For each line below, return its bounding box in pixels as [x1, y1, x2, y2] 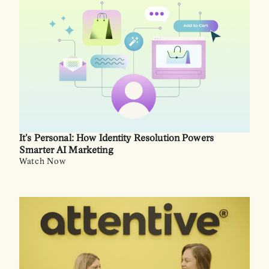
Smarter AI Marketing [19, 146, 113, 156]
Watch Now [19, 158, 66, 166]
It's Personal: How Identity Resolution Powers [19, 134, 214, 144]
